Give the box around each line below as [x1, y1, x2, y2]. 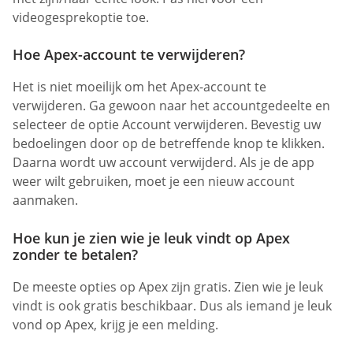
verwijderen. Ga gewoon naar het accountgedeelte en [13, 97, 330, 115]
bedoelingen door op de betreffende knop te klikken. [13, 135, 325, 153]
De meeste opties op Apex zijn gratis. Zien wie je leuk [13, 277, 323, 295]
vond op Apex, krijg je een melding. [13, 315, 218, 333]
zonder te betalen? [13, 244, 138, 264]
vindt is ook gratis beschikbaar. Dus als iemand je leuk [13, 296, 332, 314]
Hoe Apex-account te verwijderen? [13, 45, 245, 65]
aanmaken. [13, 191, 78, 210]
